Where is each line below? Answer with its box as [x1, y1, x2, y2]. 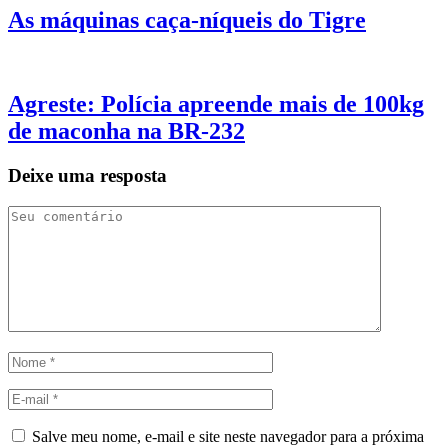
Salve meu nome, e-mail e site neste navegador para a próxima [32, 428, 424, 446]
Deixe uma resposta [8, 165, 167, 187]
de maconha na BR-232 [8, 118, 245, 145]
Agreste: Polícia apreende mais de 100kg [8, 91, 424, 118]
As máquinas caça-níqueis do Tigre [8, 6, 366, 33]
